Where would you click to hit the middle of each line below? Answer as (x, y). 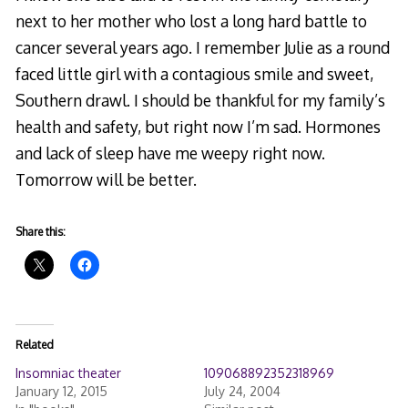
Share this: (40, 232)
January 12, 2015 (61, 392)
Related (34, 345)
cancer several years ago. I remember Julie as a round (202, 47)
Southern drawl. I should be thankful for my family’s (200, 100)
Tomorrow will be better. (106, 179)
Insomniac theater (68, 373)
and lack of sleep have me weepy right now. (170, 153)
